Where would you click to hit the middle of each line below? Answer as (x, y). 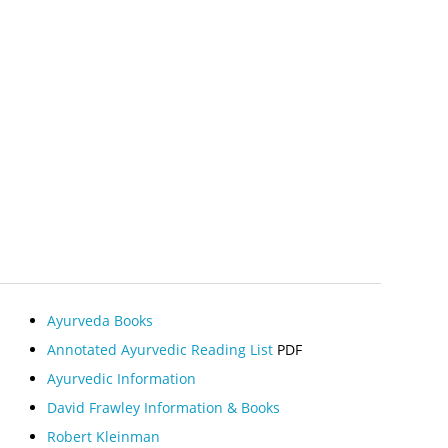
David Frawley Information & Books (164, 408)
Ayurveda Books (100, 321)
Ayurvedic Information (122, 379)
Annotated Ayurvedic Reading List (160, 350)
